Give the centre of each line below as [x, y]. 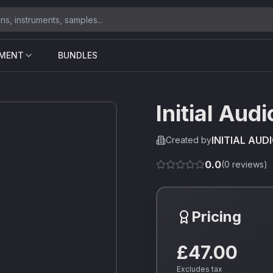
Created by [189, 140]
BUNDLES [78, 55]
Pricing [216, 217]
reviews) [249, 164]
